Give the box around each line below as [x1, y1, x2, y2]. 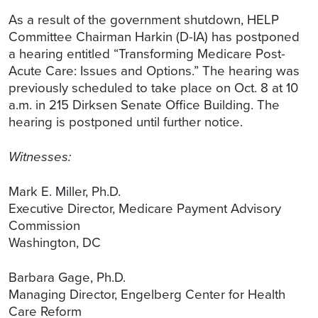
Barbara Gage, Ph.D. [9, 268, 126, 287]
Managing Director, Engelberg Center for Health [9, 285, 285, 305]
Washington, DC [9, 233, 101, 253]
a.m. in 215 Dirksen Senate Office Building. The [9, 95, 280, 115]
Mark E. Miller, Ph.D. [9, 182, 121, 202]
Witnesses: [9, 147, 71, 167]
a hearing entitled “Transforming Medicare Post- [9, 44, 285, 64]
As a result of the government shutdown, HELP [9, 10, 279, 30]
